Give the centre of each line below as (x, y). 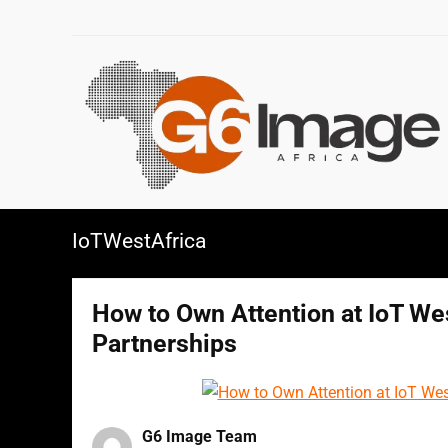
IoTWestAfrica (139, 240)
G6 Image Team (199, 436)
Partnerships (164, 343)
